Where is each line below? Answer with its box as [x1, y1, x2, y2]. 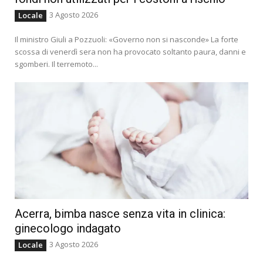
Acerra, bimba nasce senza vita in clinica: [15, 207, 225, 221]
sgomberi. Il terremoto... [15, 59, 98, 70]
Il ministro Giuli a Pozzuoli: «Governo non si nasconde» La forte [15, 34, 238, 45]
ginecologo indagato [15, 221, 121, 236]
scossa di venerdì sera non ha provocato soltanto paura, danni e [15, 46, 246, 58]
